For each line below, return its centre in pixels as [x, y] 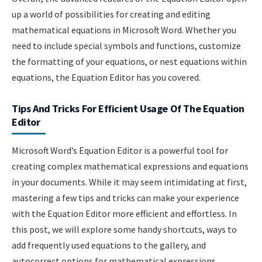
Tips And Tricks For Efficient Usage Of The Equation [128, 108]
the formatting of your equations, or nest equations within [129, 61]
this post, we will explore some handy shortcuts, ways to [124, 229]
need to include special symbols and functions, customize [126, 45]
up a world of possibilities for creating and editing [111, 14]
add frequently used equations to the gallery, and [109, 245]
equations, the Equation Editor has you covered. [106, 77]
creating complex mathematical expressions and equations [130, 166]
